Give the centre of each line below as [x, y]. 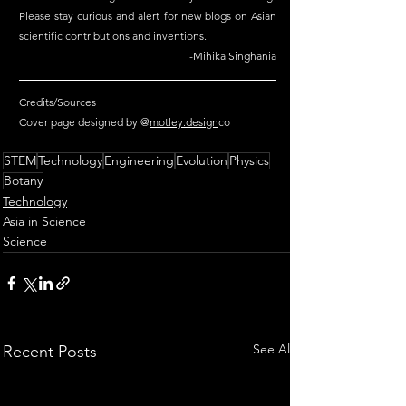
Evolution [202, 160]
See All [273, 349]
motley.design [184, 122]
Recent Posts [50, 352]
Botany [23, 180]
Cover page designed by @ [84, 122]
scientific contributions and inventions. [113, 36]
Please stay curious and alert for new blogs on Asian [148, 16]
